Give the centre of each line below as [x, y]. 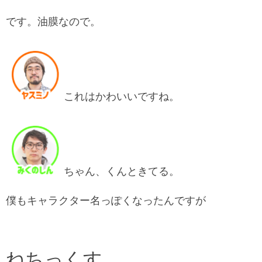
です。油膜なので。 [53, 22]
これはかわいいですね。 [122, 96]
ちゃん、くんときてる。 [122, 171]
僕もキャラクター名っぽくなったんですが [106, 201]
